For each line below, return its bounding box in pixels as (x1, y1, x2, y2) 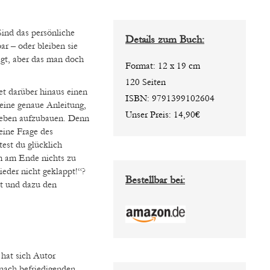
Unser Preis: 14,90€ (125, 109, 200, 121)
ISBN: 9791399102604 (125, 93, 215, 104)
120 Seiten (125, 77, 166, 88)
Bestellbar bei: (125, 174, 185, 187)
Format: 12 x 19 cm (125, 60, 200, 72)
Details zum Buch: (125, 33, 204, 46)
